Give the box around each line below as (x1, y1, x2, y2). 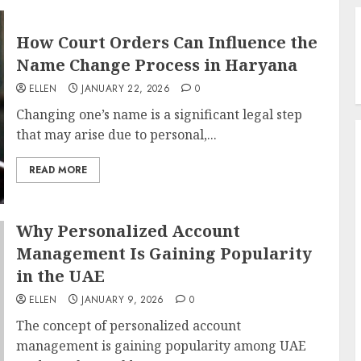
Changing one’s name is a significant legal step (15, 106, 302, 123)
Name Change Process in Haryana (15, 54, 297, 76)
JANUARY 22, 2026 (81, 81, 171, 96)
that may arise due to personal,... (15, 126, 217, 143)
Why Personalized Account (15, 220, 240, 242)
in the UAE (15, 265, 105, 287)
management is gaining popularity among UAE (15, 337, 306, 355)
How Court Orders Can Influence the (15, 31, 317, 53)
